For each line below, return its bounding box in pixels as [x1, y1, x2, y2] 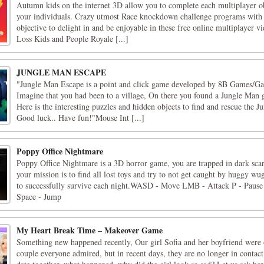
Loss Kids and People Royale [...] [16, 33, 128, 44]
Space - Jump [16, 191, 61, 202]
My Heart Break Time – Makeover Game [16, 224, 163, 236]
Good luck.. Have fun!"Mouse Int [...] [16, 112, 144, 123]
